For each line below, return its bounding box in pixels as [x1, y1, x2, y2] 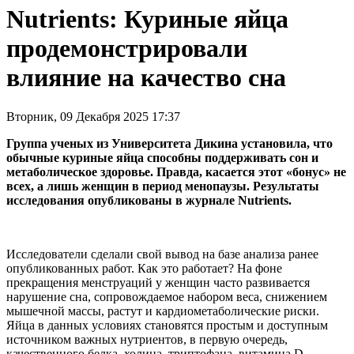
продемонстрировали [6, 34, 247, 63]
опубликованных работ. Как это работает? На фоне [6, 261, 282, 275]
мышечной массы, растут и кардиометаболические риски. [6, 303, 319, 318]
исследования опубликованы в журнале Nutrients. [6, 193, 292, 207]
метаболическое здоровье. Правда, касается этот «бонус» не [6, 164, 346, 179]
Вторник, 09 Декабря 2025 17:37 [6, 109, 180, 123]
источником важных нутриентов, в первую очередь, [6, 332, 288, 346]
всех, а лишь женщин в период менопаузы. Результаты [6, 179, 319, 193]
